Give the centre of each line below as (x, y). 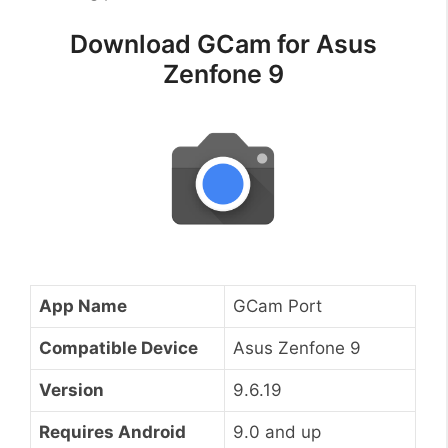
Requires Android (112, 431)
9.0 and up (277, 431)
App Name (83, 305)
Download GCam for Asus (223, 44)
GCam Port (277, 305)
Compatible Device (118, 347)
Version (71, 389)
